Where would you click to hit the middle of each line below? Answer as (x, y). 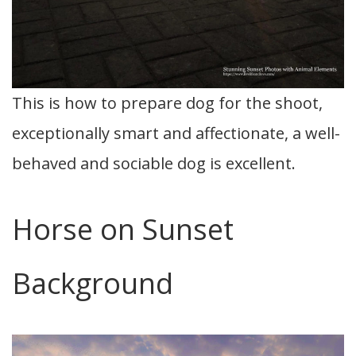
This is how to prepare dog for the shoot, (167, 103)
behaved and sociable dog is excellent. (154, 164)
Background (93, 284)
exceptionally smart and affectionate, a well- (176, 133)
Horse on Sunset (123, 230)
